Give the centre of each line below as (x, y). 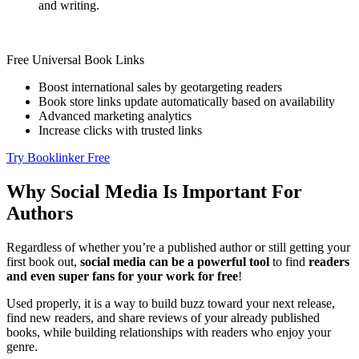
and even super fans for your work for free (122, 276)
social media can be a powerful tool (175, 262)
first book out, (43, 262)
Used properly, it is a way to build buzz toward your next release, (171, 304)
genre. (22, 347)
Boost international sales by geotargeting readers (160, 87)
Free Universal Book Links (75, 60)
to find (289, 262)
